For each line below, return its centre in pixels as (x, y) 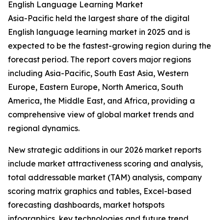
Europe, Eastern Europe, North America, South (96, 87)
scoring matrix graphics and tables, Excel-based (100, 191)
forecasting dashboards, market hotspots (86, 205)
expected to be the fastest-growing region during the (110, 46)
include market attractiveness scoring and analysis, (105, 164)
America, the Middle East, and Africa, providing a (101, 101)
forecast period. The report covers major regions (99, 60)
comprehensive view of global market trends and (101, 115)
